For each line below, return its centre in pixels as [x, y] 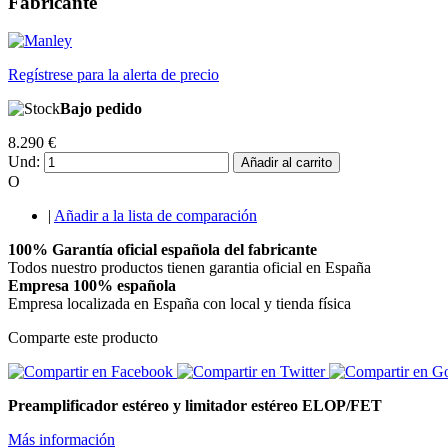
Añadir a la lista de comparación [155, 216]
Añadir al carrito [286, 163]
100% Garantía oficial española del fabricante [162, 250]
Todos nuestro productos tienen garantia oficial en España [189, 268]
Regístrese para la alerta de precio [113, 75]
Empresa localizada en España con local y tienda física [179, 304]
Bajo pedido [101, 109]
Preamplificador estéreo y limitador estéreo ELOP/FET [195, 406]
